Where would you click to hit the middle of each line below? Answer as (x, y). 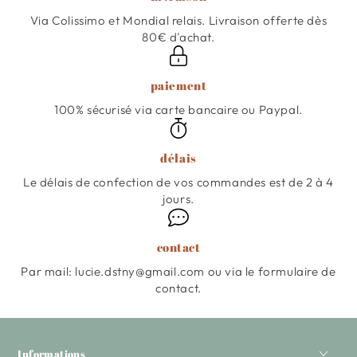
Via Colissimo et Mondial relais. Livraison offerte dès (178, 21)
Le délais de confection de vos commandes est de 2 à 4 (178, 182)
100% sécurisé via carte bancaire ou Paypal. (178, 110)
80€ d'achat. (178, 37)
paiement (178, 86)
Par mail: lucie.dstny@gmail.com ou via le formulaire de (178, 272)
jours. (178, 199)
